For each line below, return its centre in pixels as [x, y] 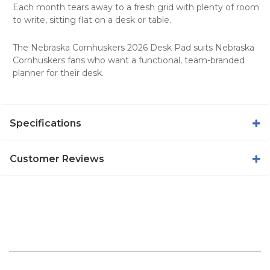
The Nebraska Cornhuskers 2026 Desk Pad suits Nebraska [133, 47]
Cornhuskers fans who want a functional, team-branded [129, 60]
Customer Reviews [57, 159]
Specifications [46, 123]
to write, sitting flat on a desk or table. [92, 20]
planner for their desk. [58, 73]
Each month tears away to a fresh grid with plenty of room [136, 7]
